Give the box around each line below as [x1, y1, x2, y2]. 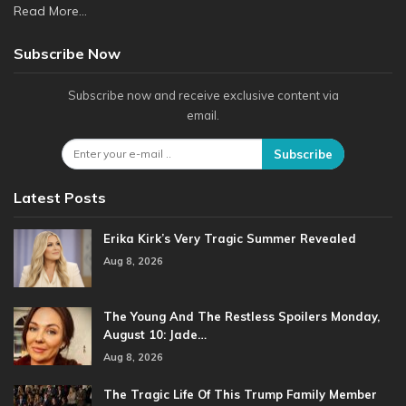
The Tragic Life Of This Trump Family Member [103, 386, 377, 401]
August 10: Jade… [103, 326, 207, 342]
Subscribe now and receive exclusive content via [67, 87, 339, 102]
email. [187, 107, 219, 122]
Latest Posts [14, 188, 106, 208]
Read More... [14, 2, 87, 19]
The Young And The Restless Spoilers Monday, [103, 308, 380, 324]
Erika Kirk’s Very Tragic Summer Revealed [103, 231, 356, 246]
